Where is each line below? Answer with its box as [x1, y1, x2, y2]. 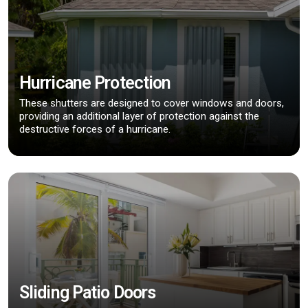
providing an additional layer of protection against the [19, 109, 259, 122]
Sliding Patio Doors [19, 282, 156, 302]
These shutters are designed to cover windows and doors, [19, 96, 284, 109]
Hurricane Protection [19, 72, 171, 93]
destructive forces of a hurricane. [19, 122, 170, 135]
